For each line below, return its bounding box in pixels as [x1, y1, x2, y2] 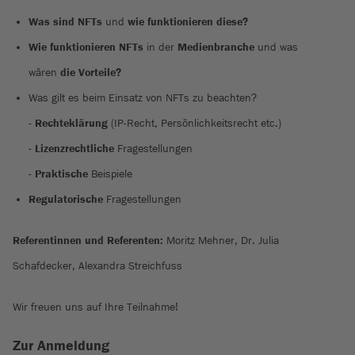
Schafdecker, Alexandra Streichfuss [13, 259, 182, 272]
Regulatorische [29, 193, 106, 205]
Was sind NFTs [29, 15, 102, 28]
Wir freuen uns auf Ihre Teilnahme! [13, 300, 178, 313]
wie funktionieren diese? [128, 15, 248, 28]
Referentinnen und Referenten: [13, 234, 163, 246]
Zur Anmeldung [13, 337, 109, 353]
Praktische [35, 167, 91, 180]
